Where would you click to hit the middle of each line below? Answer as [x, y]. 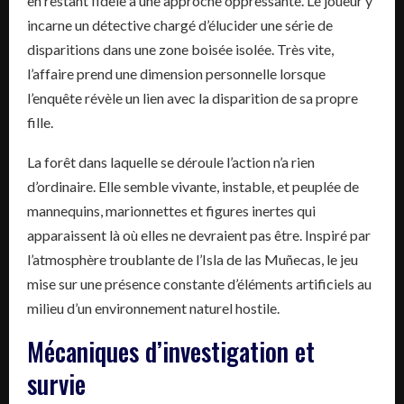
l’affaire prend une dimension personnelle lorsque [176, 73]
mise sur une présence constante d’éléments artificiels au [199, 283]
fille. [40, 122]
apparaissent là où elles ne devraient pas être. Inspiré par [199, 234]
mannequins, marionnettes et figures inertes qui [171, 210]
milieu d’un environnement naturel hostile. [153, 308]
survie [56, 383]
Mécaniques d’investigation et [171, 351]
